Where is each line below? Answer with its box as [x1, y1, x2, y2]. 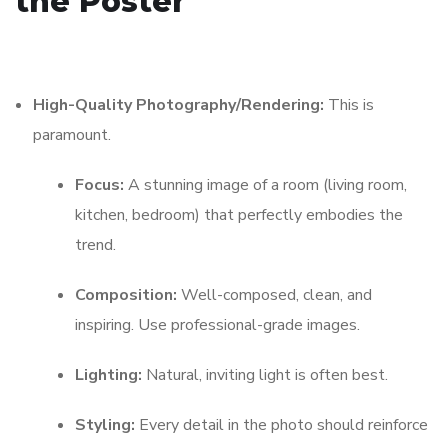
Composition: [75, 284, 177, 307]
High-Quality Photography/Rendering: [33, 94, 324, 117]
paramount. [33, 124, 111, 147]
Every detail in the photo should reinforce [135, 414, 428, 437]
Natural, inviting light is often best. [142, 364, 388, 387]
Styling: [75, 414, 135, 437]
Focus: [75, 174, 124, 197]
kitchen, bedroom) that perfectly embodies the [75, 204, 403, 227]
